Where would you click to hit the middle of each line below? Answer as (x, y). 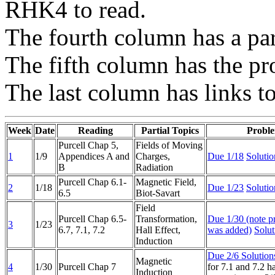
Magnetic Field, (166, 182)
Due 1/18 (226, 157)
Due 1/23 (226, 188)
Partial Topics (170, 131)
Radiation (154, 168)
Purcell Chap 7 (87, 267)
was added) (230, 230)
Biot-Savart (158, 193)
